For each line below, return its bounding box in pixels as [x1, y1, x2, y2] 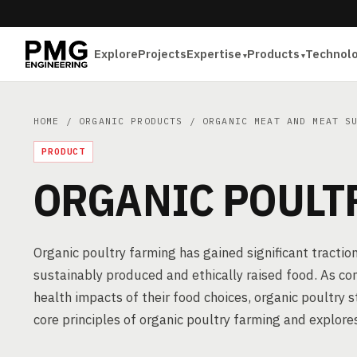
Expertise [186, 46, 242, 61]
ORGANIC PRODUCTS [79, 115, 183, 127]
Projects [138, 46, 187, 61]
